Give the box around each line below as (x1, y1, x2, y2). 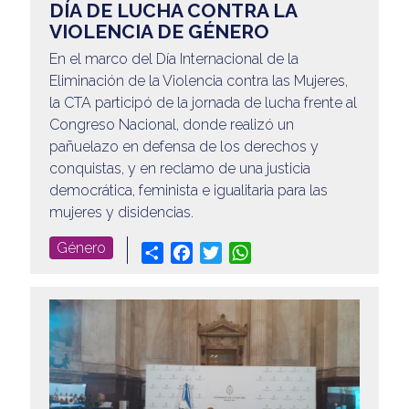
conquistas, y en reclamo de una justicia (48, 160, 310, 178)
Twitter (221, 243, 266, 261)
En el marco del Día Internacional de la (48, 50, 299, 68)
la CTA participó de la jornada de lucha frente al (48, 94, 357, 112)
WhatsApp (250, 243, 322, 261)
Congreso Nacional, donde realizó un (48, 116, 294, 134)
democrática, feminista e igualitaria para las (48, 182, 328, 200)
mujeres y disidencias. (48, 204, 194, 222)
